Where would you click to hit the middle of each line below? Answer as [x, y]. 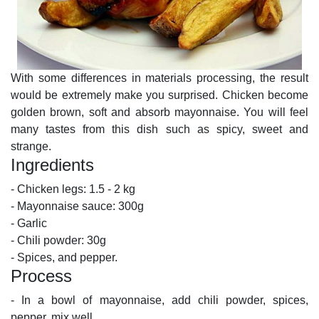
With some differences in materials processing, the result [159, 78]
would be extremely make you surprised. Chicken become [159, 95]
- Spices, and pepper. [64, 258]
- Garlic [29, 224]
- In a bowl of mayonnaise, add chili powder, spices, [159, 300]
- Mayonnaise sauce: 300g [79, 206]
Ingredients [52, 165]
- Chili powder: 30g [60, 241]
